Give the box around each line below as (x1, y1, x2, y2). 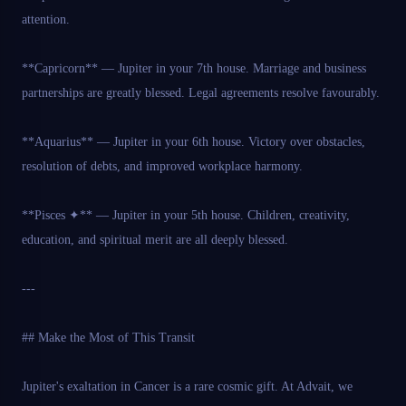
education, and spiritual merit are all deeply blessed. (22, 233, 288, 247)
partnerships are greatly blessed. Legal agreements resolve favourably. (22, 86, 380, 101)
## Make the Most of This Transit (22, 331, 195, 345)
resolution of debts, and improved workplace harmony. (22, 159, 303, 174)
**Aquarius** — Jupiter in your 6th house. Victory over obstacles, (22, 135, 365, 150)
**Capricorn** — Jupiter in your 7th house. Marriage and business (22, 62, 366, 76)
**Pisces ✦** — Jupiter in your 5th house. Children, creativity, (22, 208, 350, 223)
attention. (22, 13, 70, 27)
